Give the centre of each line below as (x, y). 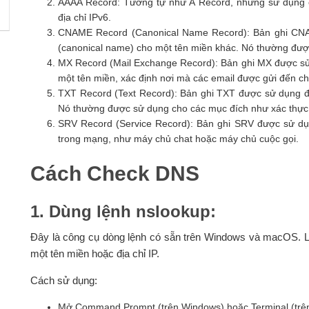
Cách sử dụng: (63, 281)
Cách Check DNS (114, 174)
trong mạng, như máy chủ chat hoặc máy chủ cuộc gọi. (178, 139)
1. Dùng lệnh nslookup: (123, 212)
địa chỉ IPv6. (84, 18)
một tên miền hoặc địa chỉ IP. (94, 254)
